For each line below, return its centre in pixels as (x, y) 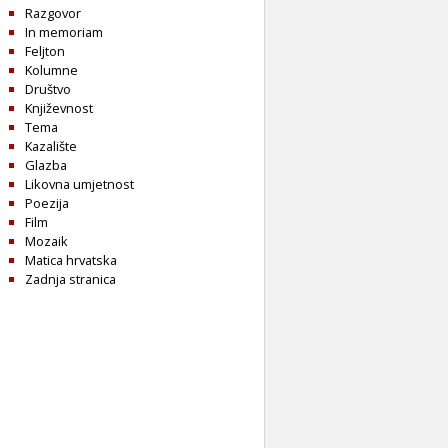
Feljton (45, 50)
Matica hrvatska (71, 259)
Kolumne (51, 69)
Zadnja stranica (70, 278)
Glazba (46, 164)
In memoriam (64, 31)
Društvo (48, 88)
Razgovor (53, 12)
